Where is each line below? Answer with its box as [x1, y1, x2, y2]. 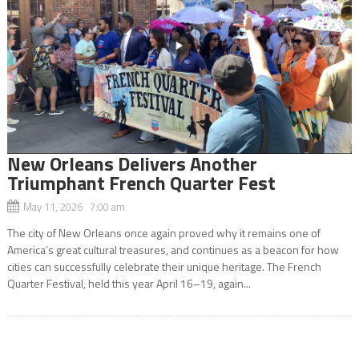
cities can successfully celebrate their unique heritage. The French [6, 257, 321, 275]
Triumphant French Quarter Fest [6, 167, 276, 197]
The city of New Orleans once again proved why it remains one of [6, 224, 321, 241]
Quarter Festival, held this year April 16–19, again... [6, 274, 251, 292]
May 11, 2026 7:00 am [22, 198, 125, 215]
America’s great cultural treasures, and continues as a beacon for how [6, 240, 339, 258]
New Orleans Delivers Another [6, 148, 257, 178]
